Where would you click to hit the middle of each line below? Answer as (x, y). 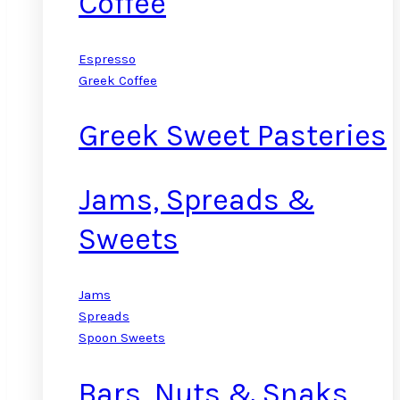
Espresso (107, 58)
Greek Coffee (118, 80)
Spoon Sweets (122, 338)
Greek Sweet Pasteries (233, 135)
